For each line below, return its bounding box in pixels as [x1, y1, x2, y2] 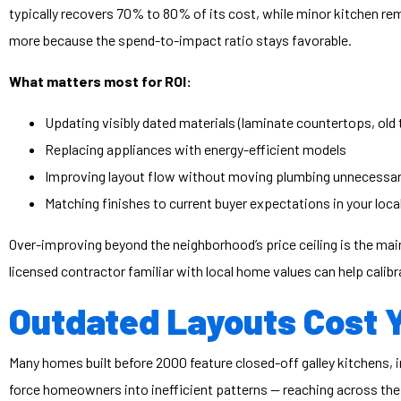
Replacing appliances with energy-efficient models [45, 141, 346, 158]
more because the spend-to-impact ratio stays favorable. [9, 31, 352, 49]
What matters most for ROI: [9, 73, 192, 90]
